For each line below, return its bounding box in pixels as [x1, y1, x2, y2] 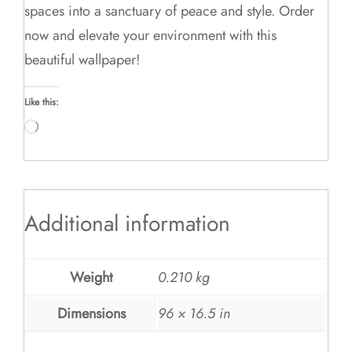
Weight [70, 266, 113, 288]
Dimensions [57, 302, 126, 324]
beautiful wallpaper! [24, 49, 141, 71]
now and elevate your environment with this [24, 25, 277, 46]
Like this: [24, 95, 60, 110]
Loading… [38, 117, 79, 132]
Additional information [24, 207, 231, 240]
